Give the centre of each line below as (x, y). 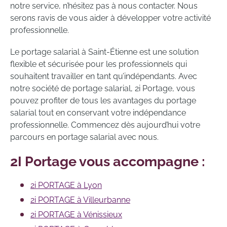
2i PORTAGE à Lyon (66, 185)
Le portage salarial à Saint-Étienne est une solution (104, 52)
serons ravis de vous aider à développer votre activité (110, 18)
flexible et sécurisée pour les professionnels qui (99, 64)
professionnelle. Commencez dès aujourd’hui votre (105, 125)
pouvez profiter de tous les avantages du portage (103, 100)
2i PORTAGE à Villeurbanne (80, 200)
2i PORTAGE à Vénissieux (76, 215)
